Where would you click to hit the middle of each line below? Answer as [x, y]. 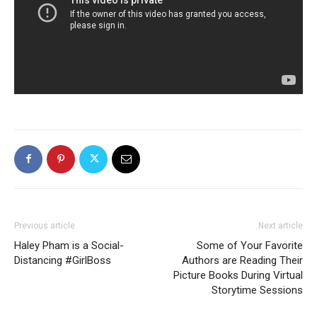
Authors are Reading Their [242, 260]
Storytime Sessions [257, 290]
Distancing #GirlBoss [63, 260]
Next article [281, 225]
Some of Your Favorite [250, 245]
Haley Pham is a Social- [69, 245]
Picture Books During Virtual [238, 275]
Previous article [45, 225]
